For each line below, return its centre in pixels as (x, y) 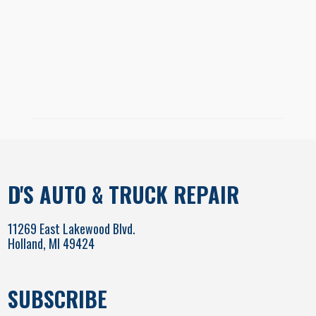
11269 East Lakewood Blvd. (72, 228)
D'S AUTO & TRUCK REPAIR (124, 194)
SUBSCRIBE (58, 298)
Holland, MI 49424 (51, 243)
